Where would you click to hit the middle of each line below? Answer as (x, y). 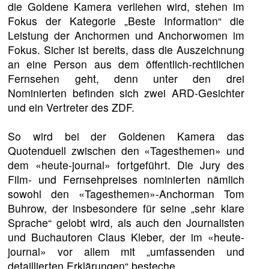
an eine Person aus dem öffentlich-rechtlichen (126, 64)
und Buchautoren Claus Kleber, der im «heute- (126, 237)
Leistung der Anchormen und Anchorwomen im (126, 35)
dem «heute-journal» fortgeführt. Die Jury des (126, 165)
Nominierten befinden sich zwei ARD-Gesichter (126, 92)
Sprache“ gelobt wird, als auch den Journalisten (126, 222)
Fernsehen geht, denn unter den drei (126, 78)
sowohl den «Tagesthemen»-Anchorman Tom (126, 193)
